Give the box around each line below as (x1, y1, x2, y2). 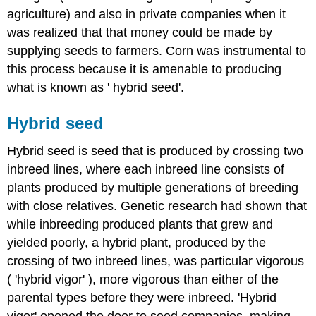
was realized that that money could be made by (7, 25, 273, 39)
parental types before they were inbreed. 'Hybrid (7, 291, 277, 305)
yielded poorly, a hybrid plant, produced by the (7, 236, 267, 250)
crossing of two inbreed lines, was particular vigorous (7, 254, 305, 269)
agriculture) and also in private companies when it (7, 6, 286, 21)
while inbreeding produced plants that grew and (7, 217, 274, 232)
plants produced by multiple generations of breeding (7, 181, 299, 195)
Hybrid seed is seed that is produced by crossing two (7, 144, 304, 159)
